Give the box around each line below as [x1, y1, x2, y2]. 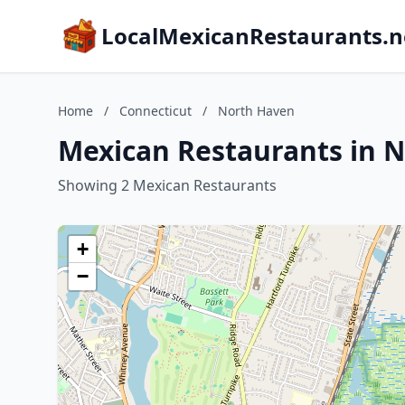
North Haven [218, 102, 295, 119]
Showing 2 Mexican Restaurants [58, 175, 277, 195]
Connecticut [119, 102, 192, 119]
